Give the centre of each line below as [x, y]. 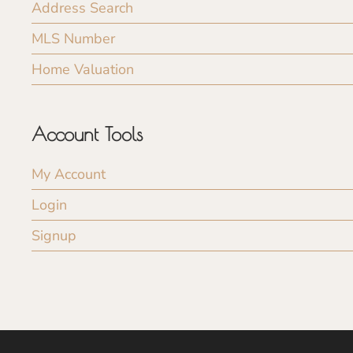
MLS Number [73, 38]
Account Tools [87, 134]
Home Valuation [83, 69]
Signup [54, 235]
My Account [69, 174]
